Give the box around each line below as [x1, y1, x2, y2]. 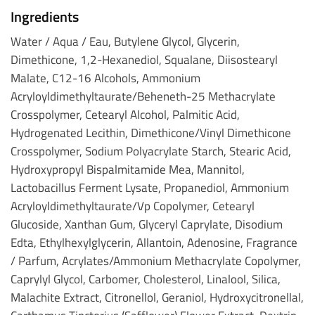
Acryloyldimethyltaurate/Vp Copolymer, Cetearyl [11, 196, 255, 214]
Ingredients [11, 5, 79, 27]
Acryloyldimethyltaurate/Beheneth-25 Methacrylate [11, 86, 276, 105]
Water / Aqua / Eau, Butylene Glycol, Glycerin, [11, 32, 240, 50]
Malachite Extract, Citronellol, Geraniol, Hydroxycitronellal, [11, 288, 304, 306]
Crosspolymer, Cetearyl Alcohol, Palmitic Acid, [11, 105, 240, 123]
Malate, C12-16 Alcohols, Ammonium [11, 68, 200, 86]
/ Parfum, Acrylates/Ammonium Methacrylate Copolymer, [11, 251, 301, 269]
